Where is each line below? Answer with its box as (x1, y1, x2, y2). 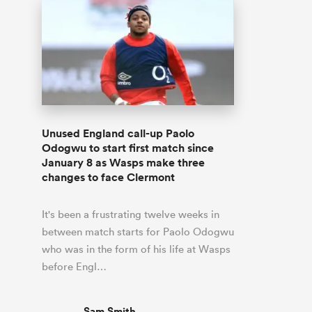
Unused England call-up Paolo (42, 125, 194, 141)
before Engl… (42, 259, 107, 273)
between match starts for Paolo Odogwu (42, 224, 234, 238)
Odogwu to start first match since (42, 140, 214, 155)
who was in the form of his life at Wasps (42, 242, 231, 256)
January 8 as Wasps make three (42, 155, 205, 170)
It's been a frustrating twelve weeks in (42, 207, 219, 221)
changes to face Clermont (42, 169, 175, 185)
